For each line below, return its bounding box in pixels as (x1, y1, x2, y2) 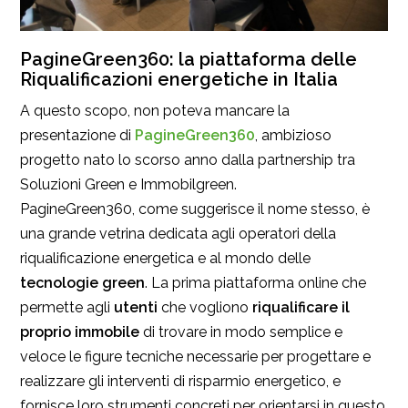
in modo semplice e (210, 322, 342, 341)
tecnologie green (20, 273, 145, 291)
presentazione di (20, 126, 135, 144)
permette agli (20, 298, 114, 316)
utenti (114, 298, 158, 316)
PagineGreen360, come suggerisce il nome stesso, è (20, 199, 370, 218)
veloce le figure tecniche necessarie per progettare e (20, 347, 371, 365)
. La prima (145, 273, 210, 291)
